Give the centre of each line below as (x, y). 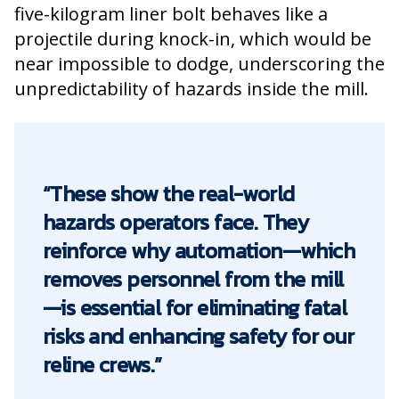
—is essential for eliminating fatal (195, 308)
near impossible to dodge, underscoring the (199, 64)
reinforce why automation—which (199, 251)
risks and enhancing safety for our (199, 336)
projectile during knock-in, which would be (193, 39)
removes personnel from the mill (193, 279)
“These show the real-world (169, 194)
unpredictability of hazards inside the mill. (196, 89)
